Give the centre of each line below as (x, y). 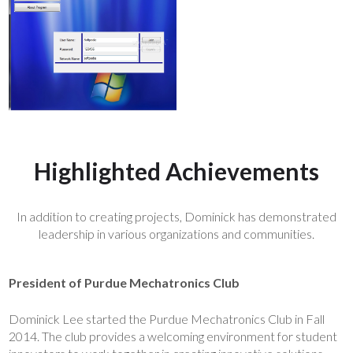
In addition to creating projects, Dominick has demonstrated (176, 216)
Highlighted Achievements (176, 171)
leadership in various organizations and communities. (176, 233)
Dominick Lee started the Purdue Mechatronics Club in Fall (167, 318)
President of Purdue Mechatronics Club (124, 282)
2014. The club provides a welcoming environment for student (173, 336)
